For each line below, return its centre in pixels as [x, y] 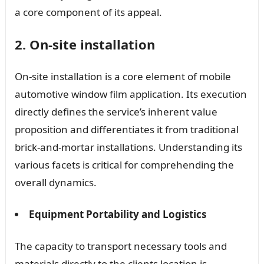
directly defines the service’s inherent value [116, 111]
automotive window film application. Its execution [131, 94]
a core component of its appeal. [88, 12]
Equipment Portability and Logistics [117, 214]
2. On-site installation [85, 44]
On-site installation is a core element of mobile [123, 76]
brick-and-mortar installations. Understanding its [128, 147]
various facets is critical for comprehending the [124, 164]
